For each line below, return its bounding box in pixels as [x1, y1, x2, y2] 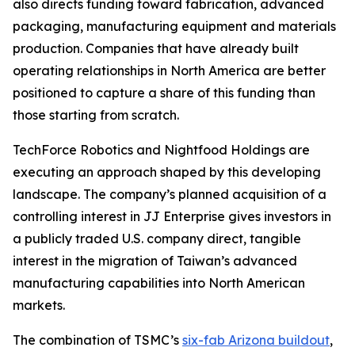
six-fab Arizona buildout [182, 331, 330, 348]
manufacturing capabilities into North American [13, 274, 305, 291]
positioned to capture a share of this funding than [13, 84, 315, 101]
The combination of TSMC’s [13, 331, 182, 348]
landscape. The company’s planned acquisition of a [13, 185, 326, 202]
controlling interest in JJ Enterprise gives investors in [13, 208, 331, 224]
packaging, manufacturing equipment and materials [13, 17, 336, 34]
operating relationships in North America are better [13, 62, 326, 78]
